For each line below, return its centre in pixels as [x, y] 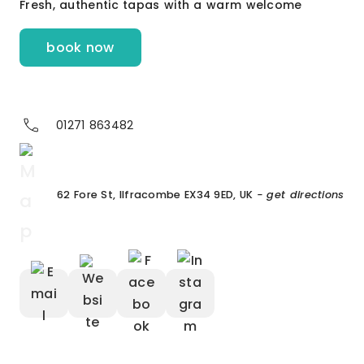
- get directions [300, 195]
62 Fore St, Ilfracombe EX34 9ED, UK [155, 195]
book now [80, 48]
